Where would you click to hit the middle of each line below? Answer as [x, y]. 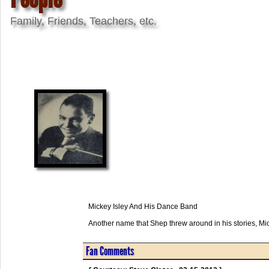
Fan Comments [110, 251]
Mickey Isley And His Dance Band [143, 206]
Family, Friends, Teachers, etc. [83, 21]
